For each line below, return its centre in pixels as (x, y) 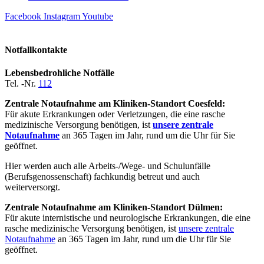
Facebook (23, 16)
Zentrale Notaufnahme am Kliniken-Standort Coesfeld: (115, 104)
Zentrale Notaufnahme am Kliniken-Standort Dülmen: (114, 207)
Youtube (98, 16)
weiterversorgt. (35, 187)
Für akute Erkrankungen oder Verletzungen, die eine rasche (115, 114)
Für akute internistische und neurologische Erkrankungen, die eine (128, 218)
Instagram (62, 16)
